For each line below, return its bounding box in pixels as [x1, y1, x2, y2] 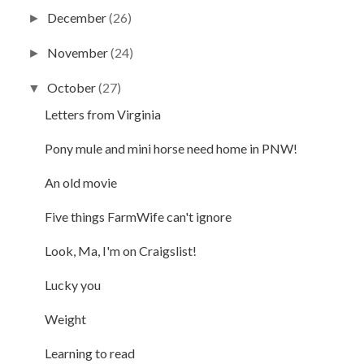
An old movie [44, 174, 117, 190]
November [47, 44, 111, 60]
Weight [44, 310, 86, 327]
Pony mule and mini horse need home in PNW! [44, 140, 297, 156]
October [47, 79, 99, 95]
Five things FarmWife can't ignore [44, 208, 232, 224]
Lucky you [44, 276, 101, 292]
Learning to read [44, 344, 135, 361]
